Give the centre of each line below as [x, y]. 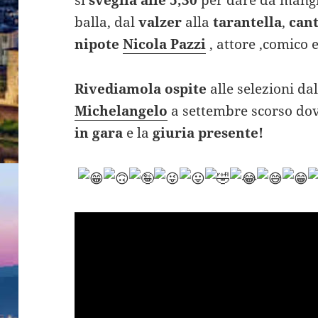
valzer [160, 22]
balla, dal [107, 22]
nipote [99, 44]
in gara [99, 132]
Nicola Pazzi [165, 44]
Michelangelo [121, 110]
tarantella [248, 22]
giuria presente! [207, 132]
